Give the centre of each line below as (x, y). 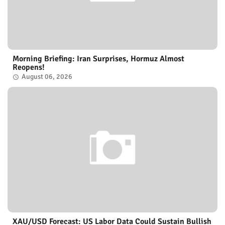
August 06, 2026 (47, 76)
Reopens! (29, 67)
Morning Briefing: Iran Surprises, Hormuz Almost (98, 59)
